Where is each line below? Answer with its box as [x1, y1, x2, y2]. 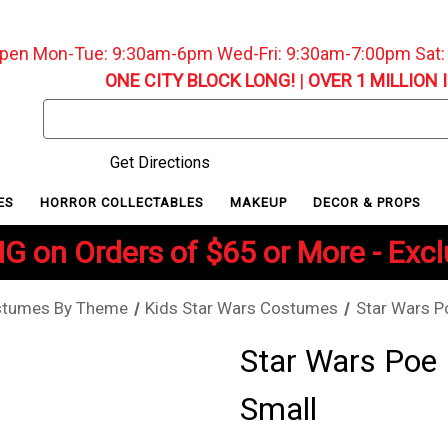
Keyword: [43, 125, 109, 144]
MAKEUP [230, 194, 292, 210]
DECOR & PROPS [313, 194, 426, 210]
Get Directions [105, 153, 210, 172]
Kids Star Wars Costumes [145, 298, 339, 319]
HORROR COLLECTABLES [39, 194, 208, 210]
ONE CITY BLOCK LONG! [104, 70, 295, 91]
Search [43, 101, 92, 120]
